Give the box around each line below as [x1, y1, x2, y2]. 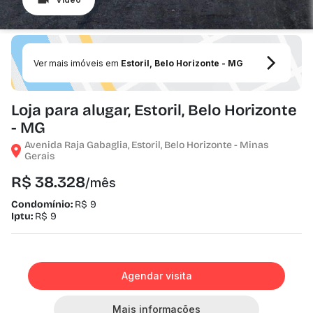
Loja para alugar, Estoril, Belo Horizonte [11, 101, 297, 119]
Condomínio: [11, 198, 75, 210]
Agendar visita [121, 270, 192, 282]
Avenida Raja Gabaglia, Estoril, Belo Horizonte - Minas [24, 139, 268, 151]
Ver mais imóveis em [34, 57, 121, 68]
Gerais [24, 150, 54, 162]
